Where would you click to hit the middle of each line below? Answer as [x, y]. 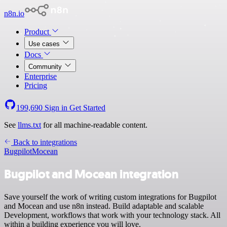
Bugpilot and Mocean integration [91, 174]
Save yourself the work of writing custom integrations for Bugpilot [110, 197]
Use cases [45, 44]
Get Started [87, 108]
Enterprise [41, 76]
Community [46, 67]
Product [38, 32]
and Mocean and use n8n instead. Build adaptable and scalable [104, 206]
